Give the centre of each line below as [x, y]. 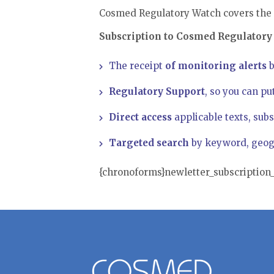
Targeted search [149, 143]
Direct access [140, 117]
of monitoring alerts [216, 66]
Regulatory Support [157, 92]
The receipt [137, 66]
